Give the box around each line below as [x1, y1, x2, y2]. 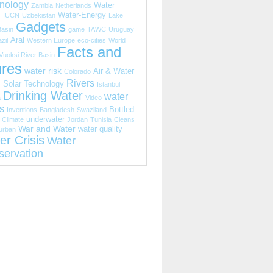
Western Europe [27, 37, 75, 44]
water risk [24, 66, 62, 76]
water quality [78, 125, 122, 133]
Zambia [31, 2, 53, 9]
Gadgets [16, 19, 66, 35]
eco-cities [77, 37, 106, 44]
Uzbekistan [22, 12, 55, 19]
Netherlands [55, 2, 91, 9]
